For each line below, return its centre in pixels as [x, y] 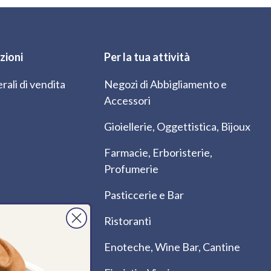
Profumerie [131, 168]
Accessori [127, 100]
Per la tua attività [147, 57]
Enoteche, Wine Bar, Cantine [172, 247]
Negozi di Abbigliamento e [165, 84]
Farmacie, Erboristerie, [158, 152]
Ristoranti [128, 220]
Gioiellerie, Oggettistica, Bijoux [177, 126]
